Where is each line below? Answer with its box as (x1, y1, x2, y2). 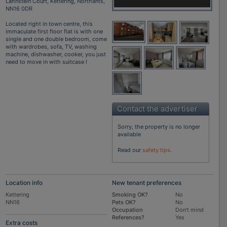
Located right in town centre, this (5, 20, 93, 27)
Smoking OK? (111, 191, 148, 198)
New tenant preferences (111, 178, 181, 186)
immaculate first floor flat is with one (5, 27, 103, 35)
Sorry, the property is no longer (117, 123, 200, 130)
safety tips (142, 146, 170, 154)
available (117, 130, 141, 138)
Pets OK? (111, 198, 136, 206)
